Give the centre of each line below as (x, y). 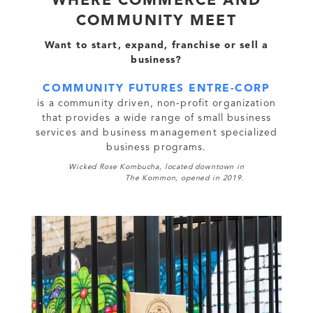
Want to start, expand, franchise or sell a (156, 45)
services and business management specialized (156, 132)
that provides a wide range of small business (156, 118)
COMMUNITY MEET (156, 21)
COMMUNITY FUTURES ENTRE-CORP (156, 88)
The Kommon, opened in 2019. (185, 178)
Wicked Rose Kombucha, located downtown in (156, 167)
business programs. (156, 147)
